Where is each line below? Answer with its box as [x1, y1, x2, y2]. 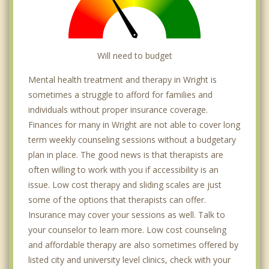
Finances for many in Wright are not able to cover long [28, 118, 240, 130]
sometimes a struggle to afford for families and [28, 88, 213, 100]
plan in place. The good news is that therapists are [28, 148, 223, 160]
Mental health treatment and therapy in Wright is [28, 73, 217, 85]
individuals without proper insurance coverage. [28, 103, 208, 115]
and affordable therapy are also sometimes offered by [28, 238, 238, 250]
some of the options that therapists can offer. [28, 193, 206, 205]
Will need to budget [97, 49, 172, 61]
